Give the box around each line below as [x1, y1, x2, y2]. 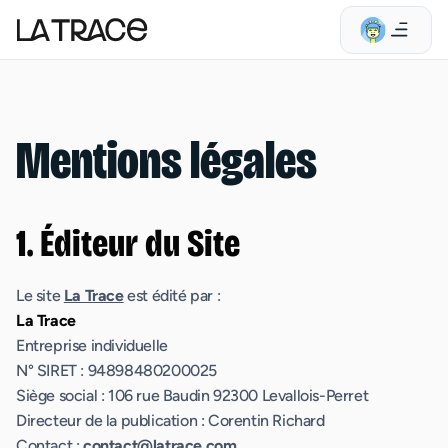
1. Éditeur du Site [16, 221, 240, 266]
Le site [16, 286, 64, 305]
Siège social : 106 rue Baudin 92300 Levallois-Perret [16, 386, 369, 405]
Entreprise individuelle [16, 336, 168, 355]
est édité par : [123, 286, 221, 305]
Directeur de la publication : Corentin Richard [16, 411, 325, 430]
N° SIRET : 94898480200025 [16, 361, 217, 380]
